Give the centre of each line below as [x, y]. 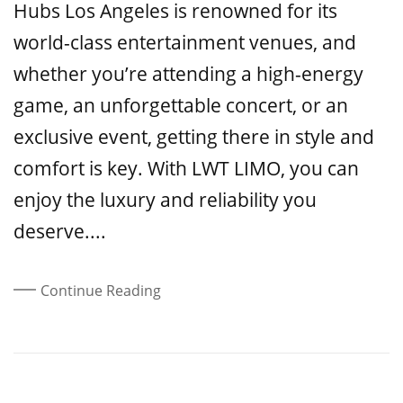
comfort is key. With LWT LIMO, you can [186, 169]
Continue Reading [101, 291]
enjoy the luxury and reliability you [165, 200]
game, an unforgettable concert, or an [181, 106]
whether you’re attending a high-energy [188, 74]
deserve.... [60, 232]
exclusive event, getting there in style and [194, 137]
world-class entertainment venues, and [185, 43]
